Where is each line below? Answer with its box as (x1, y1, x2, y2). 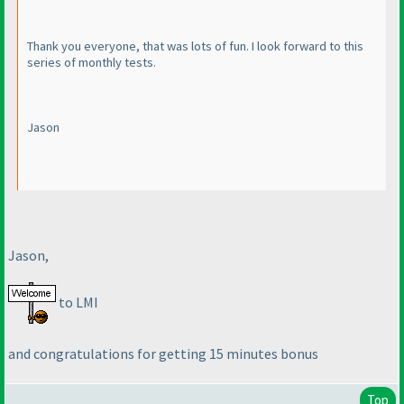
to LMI (56, 293, 98, 312)
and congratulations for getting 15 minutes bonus (8, 344, 318, 363)
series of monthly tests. (27, 54, 156, 71)
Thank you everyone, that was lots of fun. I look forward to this (27, 38, 363, 55)
